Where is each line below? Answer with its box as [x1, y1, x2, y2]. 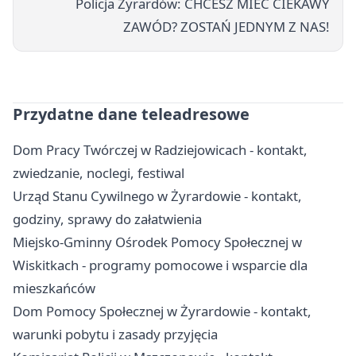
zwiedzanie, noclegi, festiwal [13, 164, 184, 183]
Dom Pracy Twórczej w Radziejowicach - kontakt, [13, 141, 308, 160]
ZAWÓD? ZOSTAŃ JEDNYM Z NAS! [123, 17, 330, 37]
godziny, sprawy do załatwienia [13, 210, 202, 229]
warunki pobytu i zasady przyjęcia [13, 325, 218, 344]
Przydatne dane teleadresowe [13, 103, 250, 126]
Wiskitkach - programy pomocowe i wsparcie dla [13, 256, 308, 275]
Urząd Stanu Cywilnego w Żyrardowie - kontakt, [13, 187, 302, 206]
